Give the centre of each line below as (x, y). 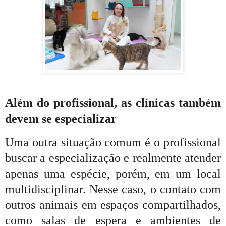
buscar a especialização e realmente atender (113, 158)
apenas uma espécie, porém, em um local (113, 174)
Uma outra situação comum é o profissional (113, 143)
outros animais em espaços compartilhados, (113, 205)
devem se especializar (61, 119)
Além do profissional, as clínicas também (113, 103)
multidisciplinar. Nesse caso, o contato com (113, 189)
